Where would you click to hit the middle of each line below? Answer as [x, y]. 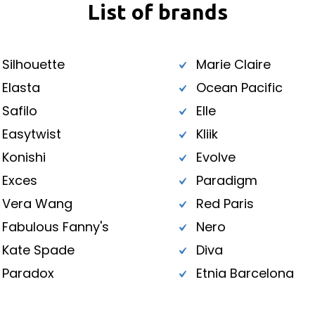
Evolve [216, 157]
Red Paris [225, 204]
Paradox [28, 274]
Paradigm [227, 181]
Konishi [24, 157]
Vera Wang [37, 204]
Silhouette [33, 65]
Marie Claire [233, 65]
